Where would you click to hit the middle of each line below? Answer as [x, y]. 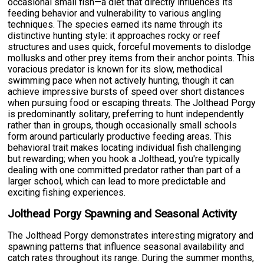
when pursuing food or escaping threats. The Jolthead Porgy [132, 103]
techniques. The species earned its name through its [115, 25]
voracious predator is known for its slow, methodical [115, 70]
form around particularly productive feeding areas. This [120, 137]
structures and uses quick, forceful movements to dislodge [130, 47]
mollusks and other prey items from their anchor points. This [131, 58]
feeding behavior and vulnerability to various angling [115, 14]
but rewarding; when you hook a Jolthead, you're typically [124, 159]
